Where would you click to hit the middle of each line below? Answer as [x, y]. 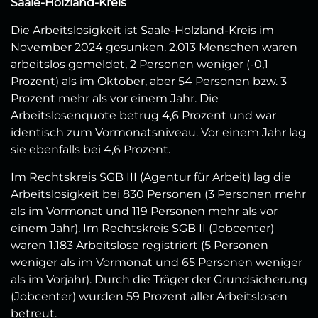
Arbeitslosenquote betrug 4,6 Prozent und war [143, 116]
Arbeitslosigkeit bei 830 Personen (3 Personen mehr [158, 194]
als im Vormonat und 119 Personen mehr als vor [144, 212]
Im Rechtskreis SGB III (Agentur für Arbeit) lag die [151, 177]
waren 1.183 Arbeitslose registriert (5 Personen [139, 246]
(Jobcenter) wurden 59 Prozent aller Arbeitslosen [149, 297]
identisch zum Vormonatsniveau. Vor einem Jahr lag [158, 133]
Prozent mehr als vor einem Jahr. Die [115, 99]
